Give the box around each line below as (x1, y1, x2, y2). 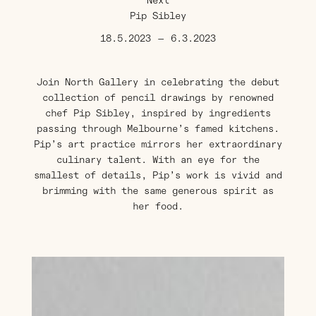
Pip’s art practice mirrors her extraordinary (33, 138, 282, 150)
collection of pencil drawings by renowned (42, 91, 274, 104)
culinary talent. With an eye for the (56, 153, 260, 166)
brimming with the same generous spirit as (42, 184, 274, 197)
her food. (132, 200, 183, 212)
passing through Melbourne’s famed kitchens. (36, 122, 279, 135)
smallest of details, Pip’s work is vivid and (33, 169, 282, 181)
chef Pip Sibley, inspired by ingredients (44, 107, 271, 119)
